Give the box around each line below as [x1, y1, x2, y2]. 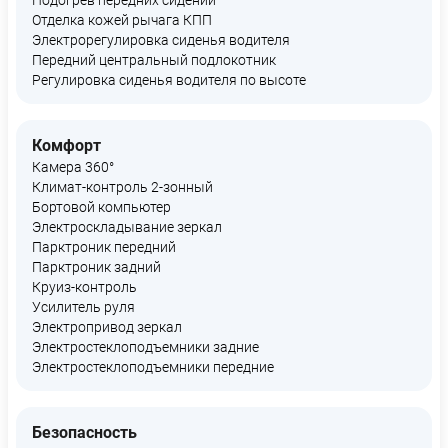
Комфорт [32, 136, 101, 155]
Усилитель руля [32, 299, 135, 315]
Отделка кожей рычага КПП [32, 12, 212, 28]
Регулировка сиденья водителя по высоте [32, 72, 306, 88]
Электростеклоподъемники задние [32, 339, 259, 355]
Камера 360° [32, 159, 114, 175]
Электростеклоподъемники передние [32, 359, 274, 375]
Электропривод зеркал [32, 319, 182, 335]
